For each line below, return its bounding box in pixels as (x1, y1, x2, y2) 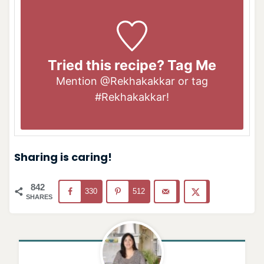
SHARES (25, 193, 52, 200)
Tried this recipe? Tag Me (48, 56, 216, 74)
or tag (175, 74, 208, 87)
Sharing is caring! (14, 149, 112, 164)
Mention (56, 74, 100, 87)
